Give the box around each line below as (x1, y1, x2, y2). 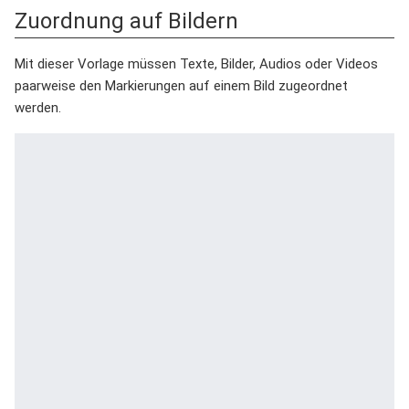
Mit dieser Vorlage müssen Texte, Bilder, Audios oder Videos (15, 56, 378, 72)
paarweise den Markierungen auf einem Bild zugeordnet (15, 78, 348, 94)
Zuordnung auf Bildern (15, 8, 238, 34)
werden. (15, 100, 61, 116)
